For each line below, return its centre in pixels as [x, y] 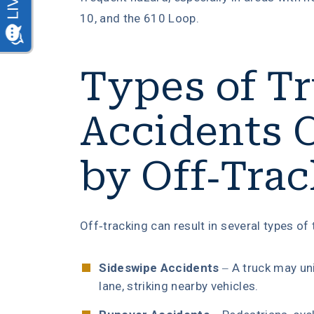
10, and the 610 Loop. [140, 18]
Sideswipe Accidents [159, 268]
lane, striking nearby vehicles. [179, 286]
